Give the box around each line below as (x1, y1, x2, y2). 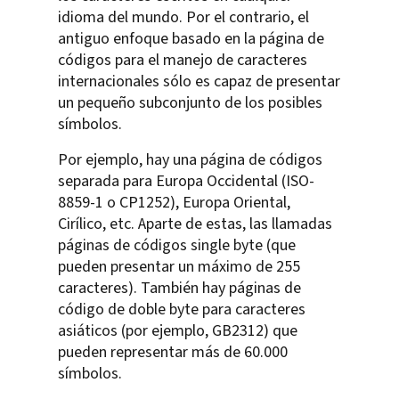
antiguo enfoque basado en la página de (58, 27, 324, 50)
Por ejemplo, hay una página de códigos (58, 148, 322, 171)
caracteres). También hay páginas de (58, 276, 301, 299)
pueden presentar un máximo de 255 (58, 255, 300, 278)
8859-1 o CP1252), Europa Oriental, (58, 191, 290, 214)
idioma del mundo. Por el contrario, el (58, 5, 309, 28)
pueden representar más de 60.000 (58, 340, 288, 363)
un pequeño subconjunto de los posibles (58, 91, 322, 114)
